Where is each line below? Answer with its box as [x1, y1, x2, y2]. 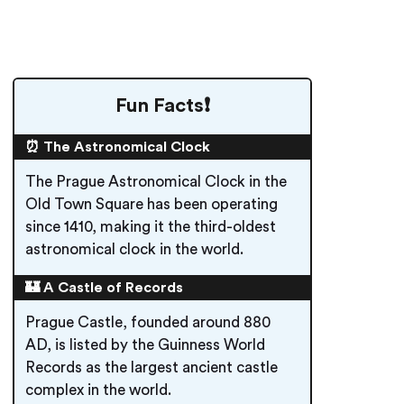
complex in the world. [25, 382, 171, 398]
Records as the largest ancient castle [25, 360, 278, 375]
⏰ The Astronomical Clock [25, 140, 210, 154]
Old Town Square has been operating [25, 197, 278, 212]
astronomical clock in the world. [25, 242, 243, 257]
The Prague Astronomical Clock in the [25, 174, 287, 189]
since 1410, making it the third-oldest [25, 219, 276, 234]
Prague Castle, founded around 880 [25, 315, 271, 330]
